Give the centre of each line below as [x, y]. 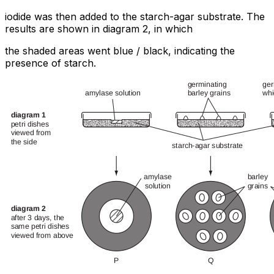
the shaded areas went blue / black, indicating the [120, 50]
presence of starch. [50, 63]
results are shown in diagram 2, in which [99, 28]
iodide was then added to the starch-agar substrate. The [135, 16]
